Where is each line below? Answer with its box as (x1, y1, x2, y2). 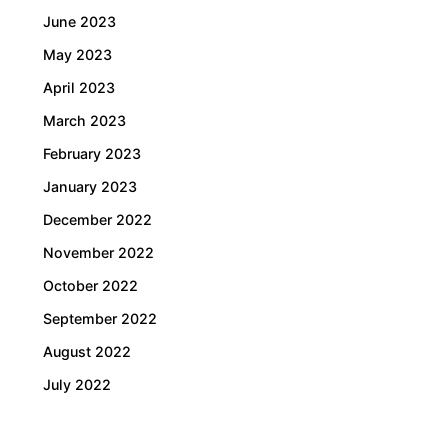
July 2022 (43, 375, 111, 393)
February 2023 (43, 144, 141, 162)
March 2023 (43, 111, 126, 129)
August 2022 (43, 342, 131, 360)
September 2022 (43, 309, 157, 327)
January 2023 (43, 177, 137, 195)
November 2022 (43, 243, 154, 261)
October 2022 (43, 276, 138, 294)
